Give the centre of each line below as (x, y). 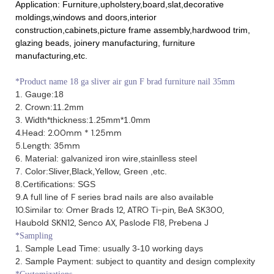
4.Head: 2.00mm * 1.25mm (68, 132)
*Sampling (34, 235)
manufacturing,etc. (51, 55)
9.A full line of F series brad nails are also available (114, 197)
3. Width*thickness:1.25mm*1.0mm (83, 120)
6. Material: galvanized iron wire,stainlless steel (106, 158)
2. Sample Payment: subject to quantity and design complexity (135, 261)
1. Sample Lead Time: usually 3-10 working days (109, 248)
